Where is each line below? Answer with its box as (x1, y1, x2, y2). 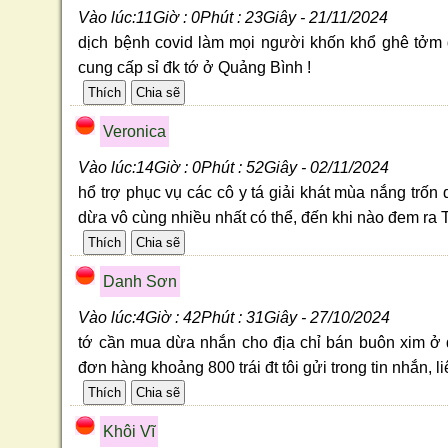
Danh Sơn (103, 272, 178, 290)
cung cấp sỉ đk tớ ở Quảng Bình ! (78, 58, 312, 76)
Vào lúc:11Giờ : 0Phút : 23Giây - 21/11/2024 (78, 8, 389, 26)
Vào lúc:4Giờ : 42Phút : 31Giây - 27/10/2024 (78, 308, 391, 326)
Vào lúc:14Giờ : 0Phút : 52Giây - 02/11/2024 (78, 158, 390, 176)
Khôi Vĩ (103, 422, 156, 440)
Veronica (103, 122, 167, 140)
